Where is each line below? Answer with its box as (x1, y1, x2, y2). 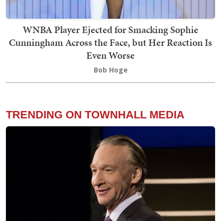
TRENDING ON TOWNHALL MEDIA (6, 109, 184, 121)
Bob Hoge (93, 65, 128, 75)
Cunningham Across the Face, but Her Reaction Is (9, 36, 212, 50)
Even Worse (86, 48, 135, 63)
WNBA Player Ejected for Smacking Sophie (23, 23, 198, 37)
